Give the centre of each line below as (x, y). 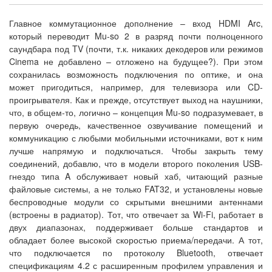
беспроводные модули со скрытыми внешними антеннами (136, 201)
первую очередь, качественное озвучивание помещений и (136, 125)
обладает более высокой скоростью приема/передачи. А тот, (136, 240)
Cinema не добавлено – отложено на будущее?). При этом (136, 61)
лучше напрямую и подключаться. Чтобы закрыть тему (136, 150)
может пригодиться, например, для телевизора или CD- (136, 87)
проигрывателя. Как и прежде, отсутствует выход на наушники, (136, 99)
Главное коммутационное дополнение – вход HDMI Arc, (136, 23)
